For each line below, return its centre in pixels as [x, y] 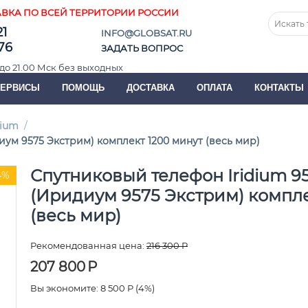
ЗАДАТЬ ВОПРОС [142, 48]
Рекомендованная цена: [87, 245]
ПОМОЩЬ [83, 88]
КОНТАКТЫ [279, 88]
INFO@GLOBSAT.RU [147, 33]
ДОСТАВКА [151, 88]
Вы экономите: [65, 288]
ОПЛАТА [214, 88]
